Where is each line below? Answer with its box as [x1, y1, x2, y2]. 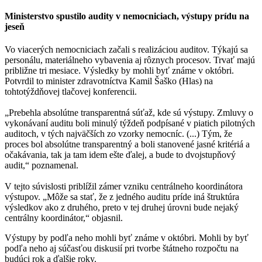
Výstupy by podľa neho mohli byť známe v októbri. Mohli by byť [5, 233, 249, 243]
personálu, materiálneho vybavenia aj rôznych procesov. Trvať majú [5, 55, 255, 65]
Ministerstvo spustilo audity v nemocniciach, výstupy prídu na [5, 11, 249, 22]
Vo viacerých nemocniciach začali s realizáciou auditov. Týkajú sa [5, 44, 248, 55]
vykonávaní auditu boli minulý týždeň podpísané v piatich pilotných [5, 118, 255, 129]
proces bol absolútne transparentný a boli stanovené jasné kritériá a [5, 139, 250, 150]
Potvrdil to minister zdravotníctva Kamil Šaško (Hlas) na [5, 76, 213, 87]
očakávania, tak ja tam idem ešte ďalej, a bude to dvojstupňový [5, 150, 236, 160]
